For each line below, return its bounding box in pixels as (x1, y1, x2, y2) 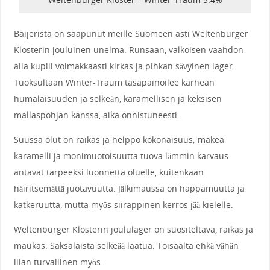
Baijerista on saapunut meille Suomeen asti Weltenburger (13, 27, 248, 39)
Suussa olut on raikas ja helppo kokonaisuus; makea (13, 134, 224, 146)
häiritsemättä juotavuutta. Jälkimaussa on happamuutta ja (13, 183, 245, 195)
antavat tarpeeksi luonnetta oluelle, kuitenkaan (13, 166, 204, 178)
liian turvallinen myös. (13, 256, 103, 268)
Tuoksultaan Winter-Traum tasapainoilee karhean (13, 76, 215, 88)
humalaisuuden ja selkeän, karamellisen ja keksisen (13, 92, 222, 104)
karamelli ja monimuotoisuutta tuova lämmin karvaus (13, 150, 228, 162)
